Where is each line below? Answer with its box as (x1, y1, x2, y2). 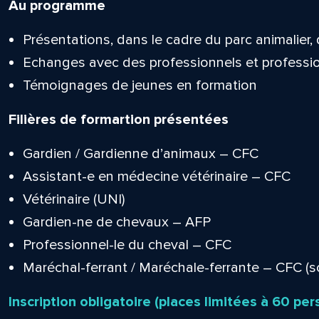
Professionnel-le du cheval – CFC (22, 236, 231, 253)
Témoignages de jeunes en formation (22, 77, 257, 94)
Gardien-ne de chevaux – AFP (22, 214, 211, 231)
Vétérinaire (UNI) (22, 191, 125, 208)
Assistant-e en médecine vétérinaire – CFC (22, 168, 291, 185)
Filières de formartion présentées (8, 111, 232, 128)
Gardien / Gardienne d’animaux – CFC (22, 145, 258, 162)
